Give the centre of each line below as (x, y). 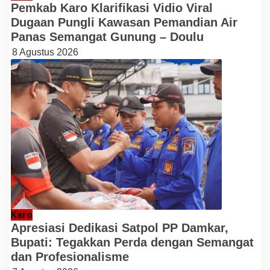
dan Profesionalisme (70, 256)
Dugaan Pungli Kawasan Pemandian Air (124, 22)
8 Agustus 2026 (45, 52)
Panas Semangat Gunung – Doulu (107, 36)
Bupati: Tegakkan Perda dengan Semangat (132, 242)
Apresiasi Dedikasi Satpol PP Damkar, (120, 228)
